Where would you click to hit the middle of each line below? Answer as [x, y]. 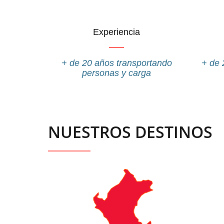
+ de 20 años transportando [116, 63]
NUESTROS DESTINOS [130, 131]
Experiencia [117, 32]
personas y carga [117, 73]
